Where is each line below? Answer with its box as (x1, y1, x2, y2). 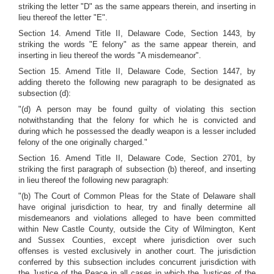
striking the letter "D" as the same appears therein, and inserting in (18, 2, 256, 11)
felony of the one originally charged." (18, 138, 147, 147)
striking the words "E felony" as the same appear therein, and (18, 40, 256, 49)
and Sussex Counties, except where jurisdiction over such (18, 235, 256, 245)
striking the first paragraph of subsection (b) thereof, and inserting (18, 165, 256, 174)
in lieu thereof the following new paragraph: (18, 176, 169, 185)
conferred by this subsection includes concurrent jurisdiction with (18, 257, 256, 267)
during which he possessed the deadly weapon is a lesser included (18, 127, 256, 136)
